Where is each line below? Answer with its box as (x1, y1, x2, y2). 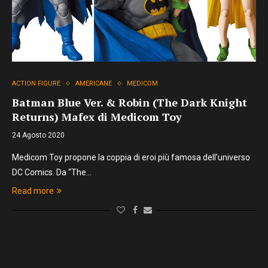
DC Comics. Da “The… (12, 167, 92, 177)
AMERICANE (75, 80, 112, 87)
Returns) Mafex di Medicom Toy (12, 109, 182, 124)
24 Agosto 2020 (12, 131, 65, 139)
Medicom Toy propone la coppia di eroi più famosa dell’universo (12, 153, 250, 162)
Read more (12, 186, 54, 196)
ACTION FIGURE (12, 80, 60, 87)
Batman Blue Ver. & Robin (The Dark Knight (12, 95, 247, 109)
